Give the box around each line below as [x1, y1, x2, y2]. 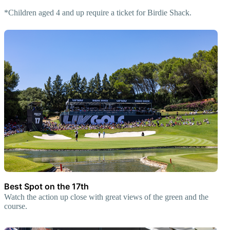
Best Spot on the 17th [4, 181, 89, 191]
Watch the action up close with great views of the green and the [4, 192, 208, 201]
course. [4, 201, 27, 210]
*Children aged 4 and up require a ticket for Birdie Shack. [4, 8, 191, 17]
